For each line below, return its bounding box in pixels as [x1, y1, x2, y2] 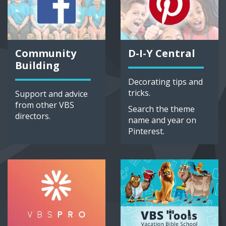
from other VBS [15, 99, 74, 111]
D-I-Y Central [128, 46, 195, 61]
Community [15, 46, 76, 61]
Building [15, 59, 60, 73]
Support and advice [15, 88, 88, 100]
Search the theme [128, 103, 195, 115]
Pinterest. [128, 126, 164, 137]
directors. [15, 110, 50, 122]
